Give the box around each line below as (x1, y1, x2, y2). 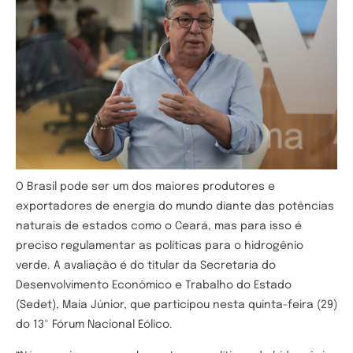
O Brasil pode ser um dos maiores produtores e (16, 181, 275, 193)
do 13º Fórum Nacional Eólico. (16, 319, 173, 331)
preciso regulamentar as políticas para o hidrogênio (16, 240, 303, 252)
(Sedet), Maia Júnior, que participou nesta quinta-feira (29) (16, 299, 337, 311)
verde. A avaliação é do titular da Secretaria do (16, 260, 276, 272)
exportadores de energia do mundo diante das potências (16, 201, 334, 213)
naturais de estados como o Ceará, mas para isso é (16, 221, 302, 232)
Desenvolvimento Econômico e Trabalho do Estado (16, 280, 292, 292)
